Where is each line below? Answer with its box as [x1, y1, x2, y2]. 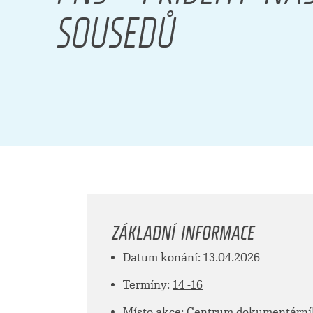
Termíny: [123, 278, 173, 292]
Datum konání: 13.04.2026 [123, 251, 261, 265]
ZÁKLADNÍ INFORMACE [112, 211, 255, 247]
